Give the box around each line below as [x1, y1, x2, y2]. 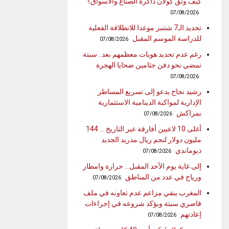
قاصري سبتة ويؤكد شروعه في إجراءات [85, 199, 202, 208]
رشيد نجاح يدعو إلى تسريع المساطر [98, 87, 202, 96]
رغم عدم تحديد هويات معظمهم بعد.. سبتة [83, 50, 202, 59]
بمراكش [176, 109, 202, 118]
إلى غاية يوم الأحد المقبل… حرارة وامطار [83, 162, 202, 171]
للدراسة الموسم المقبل [132, 34, 202, 43]
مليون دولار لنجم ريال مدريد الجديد [101, 135, 202, 144]
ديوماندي [175, 146, 202, 155]
